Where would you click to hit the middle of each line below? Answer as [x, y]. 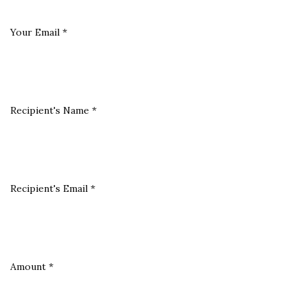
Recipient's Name [51, 110]
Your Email [36, 32]
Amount [29, 266]
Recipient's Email [50, 188]
